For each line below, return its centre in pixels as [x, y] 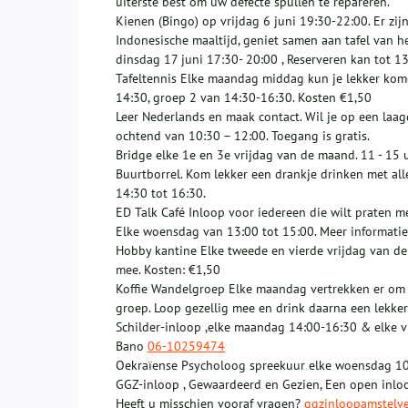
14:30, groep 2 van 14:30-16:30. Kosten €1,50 [244, 98]
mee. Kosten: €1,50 [168, 270]
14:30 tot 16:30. [161, 194]
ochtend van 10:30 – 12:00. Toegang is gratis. [243, 136]
